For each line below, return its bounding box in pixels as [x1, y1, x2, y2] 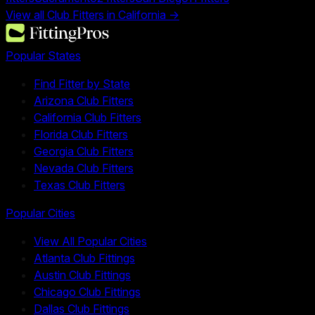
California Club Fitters [34, 110, 141, 125]
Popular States [6, 49, 81, 63]
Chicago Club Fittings [34, 285, 141, 300]
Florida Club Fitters [34, 127, 128, 142]
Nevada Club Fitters [34, 161, 134, 176]
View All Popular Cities [34, 234, 147, 249]
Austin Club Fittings [34, 268, 131, 283]
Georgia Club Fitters [34, 144, 134, 159]
